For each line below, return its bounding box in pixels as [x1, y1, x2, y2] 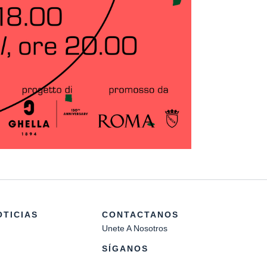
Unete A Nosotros [102, 223, 167, 233]
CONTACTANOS [102, 209, 179, 219]
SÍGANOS [102, 243, 148, 253]
